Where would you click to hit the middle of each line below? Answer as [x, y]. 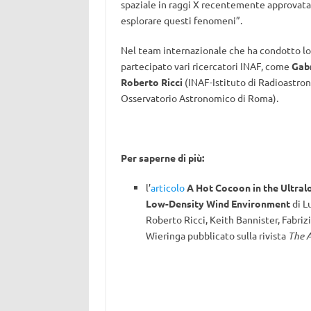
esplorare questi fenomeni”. [181, 20]
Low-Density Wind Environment [218, 203]
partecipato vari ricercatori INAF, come [206, 66]
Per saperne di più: [162, 158]
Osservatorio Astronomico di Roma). [199, 98]
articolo [167, 187]
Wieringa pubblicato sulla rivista [217, 235]
